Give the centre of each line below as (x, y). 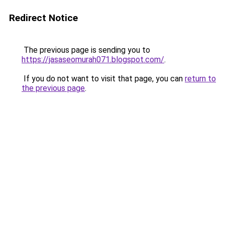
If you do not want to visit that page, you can (103, 79)
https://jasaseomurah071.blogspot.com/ (93, 60)
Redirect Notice (43, 18)
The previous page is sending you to (86, 50)
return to (200, 79)
